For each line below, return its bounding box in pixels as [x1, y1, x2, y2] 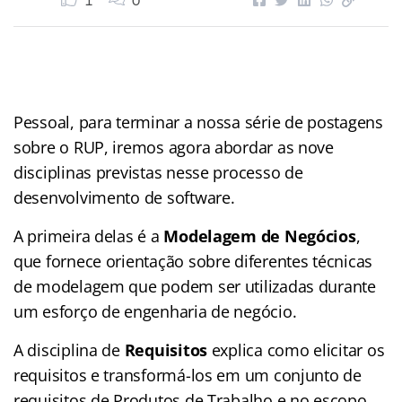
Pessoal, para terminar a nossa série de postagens [13, 110, 383, 133]
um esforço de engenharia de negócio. [13, 300, 301, 322]
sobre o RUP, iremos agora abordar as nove [13, 135, 334, 158]
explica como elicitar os [207, 338, 385, 361]
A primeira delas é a [13, 224, 164, 247]
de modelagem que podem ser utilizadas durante [13, 275, 376, 297]
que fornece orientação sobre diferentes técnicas [13, 249, 373, 272]
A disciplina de [13, 338, 125, 361]
